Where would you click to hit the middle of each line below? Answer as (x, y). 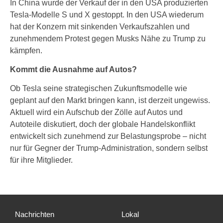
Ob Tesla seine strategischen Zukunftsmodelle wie (99, 88)
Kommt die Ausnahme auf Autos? (73, 69)
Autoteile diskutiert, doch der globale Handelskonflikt (103, 124)
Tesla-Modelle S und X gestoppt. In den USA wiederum (107, 15)
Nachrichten (35, 214)
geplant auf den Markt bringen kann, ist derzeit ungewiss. (110, 100)
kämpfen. (26, 51)
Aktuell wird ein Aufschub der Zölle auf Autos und (96, 112)
